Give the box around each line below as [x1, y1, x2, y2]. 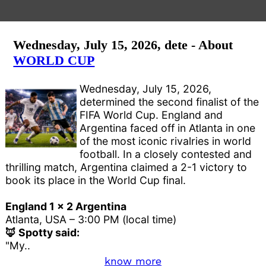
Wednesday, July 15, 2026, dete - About [13, 37, 233, 53]
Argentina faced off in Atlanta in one [80, 121, 256, 134]
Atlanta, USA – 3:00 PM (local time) [5, 213, 177, 226]
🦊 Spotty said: [5, 226, 80, 239]
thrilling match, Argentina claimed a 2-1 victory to [5, 160, 248, 173]
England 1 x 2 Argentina [5, 199, 127, 213]
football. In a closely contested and [80, 147, 252, 160]
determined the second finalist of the [80, 95, 259, 108]
